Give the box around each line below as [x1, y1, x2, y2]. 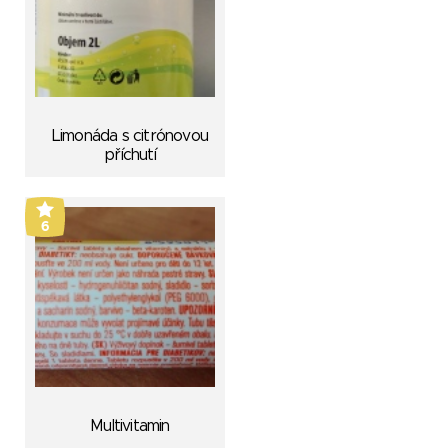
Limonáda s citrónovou [51, 128, 209, 144]
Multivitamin [90, 418, 170, 434]
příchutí [104, 147, 156, 163]
